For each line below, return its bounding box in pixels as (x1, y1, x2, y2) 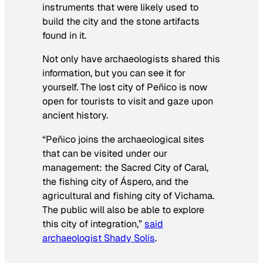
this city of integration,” (42, 217, 144, 230)
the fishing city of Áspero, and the (42, 175, 188, 188)
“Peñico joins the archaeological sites (42, 133, 204, 146)
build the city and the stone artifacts (42, 15, 200, 28)
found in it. (42, 29, 86, 42)
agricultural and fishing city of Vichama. (42, 189, 214, 202)
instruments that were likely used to (42, 1, 198, 14)
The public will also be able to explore (42, 203, 204, 216)
